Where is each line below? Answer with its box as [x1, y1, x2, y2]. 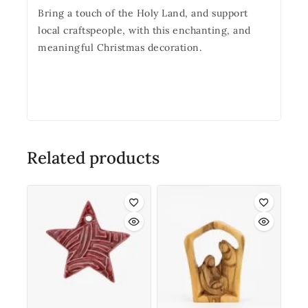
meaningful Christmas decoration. [38, 41, 201, 54]
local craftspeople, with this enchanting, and [38, 23, 251, 36]
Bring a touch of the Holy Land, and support [38, 6, 248, 19]
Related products [27, 146, 159, 168]
